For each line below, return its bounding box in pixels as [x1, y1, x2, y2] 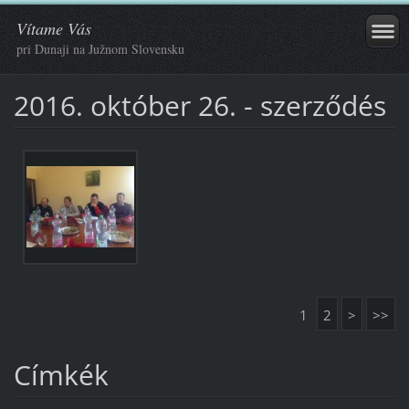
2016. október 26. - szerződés [13, 86, 386, 124]
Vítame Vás [16, 17, 91, 39]
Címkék [13, 355, 109, 393]
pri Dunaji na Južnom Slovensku [16, 40, 184, 58]
